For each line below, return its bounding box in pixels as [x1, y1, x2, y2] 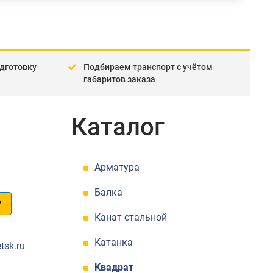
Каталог [71, 113, 165, 141]
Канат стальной [94, 211, 167, 223]
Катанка [94, 236, 133, 248]
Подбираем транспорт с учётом [83, 62, 213, 72]
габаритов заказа [83, 74, 155, 84]
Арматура [94, 161, 140, 173]
